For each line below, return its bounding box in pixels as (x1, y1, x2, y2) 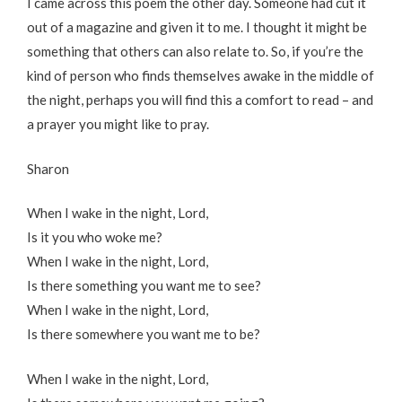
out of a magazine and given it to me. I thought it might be (27, 19, 367, 36)
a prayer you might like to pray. (27, 116, 209, 133)
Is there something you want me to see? (27, 277, 261, 294)
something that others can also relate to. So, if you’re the (27, 43, 363, 60)
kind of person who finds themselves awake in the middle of (27, 67, 374, 84)
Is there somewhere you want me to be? (27, 326, 260, 343)
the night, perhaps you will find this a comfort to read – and (27, 92, 373, 109)
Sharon (27, 160, 69, 177)
